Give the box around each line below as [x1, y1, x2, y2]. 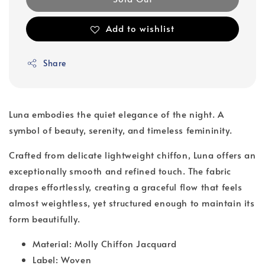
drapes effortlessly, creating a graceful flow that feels [9, 180, 243, 193]
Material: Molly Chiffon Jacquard [33, 237, 177, 250]
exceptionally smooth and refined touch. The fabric [9, 164, 232, 177]
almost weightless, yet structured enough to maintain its [9, 196, 255, 209]
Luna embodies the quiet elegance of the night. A [9, 108, 224, 121]
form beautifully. [9, 212, 86, 225]
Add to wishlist [106, 21, 174, 34]
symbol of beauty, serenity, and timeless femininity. [9, 124, 238, 137]
